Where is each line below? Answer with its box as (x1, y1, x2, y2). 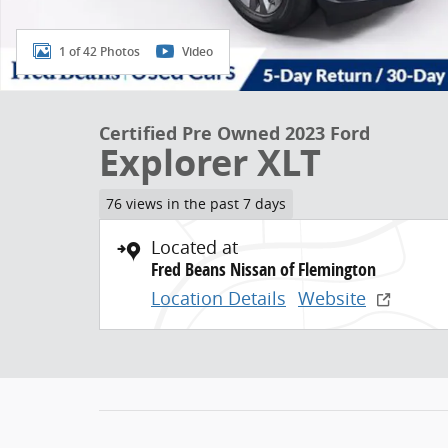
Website (298, 285, 366, 310)
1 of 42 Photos (59, 44, 140, 59)
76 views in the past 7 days (105, 194, 286, 213)
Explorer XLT (99, 138, 321, 187)
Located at (151, 234, 238, 259)
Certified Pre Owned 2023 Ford (99, 121, 370, 146)
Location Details (151, 285, 286, 310)
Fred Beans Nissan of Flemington (151, 256, 376, 282)
